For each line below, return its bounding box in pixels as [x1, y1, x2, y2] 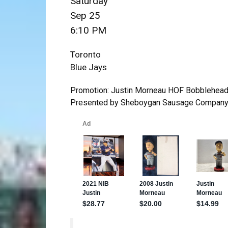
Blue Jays [70, 62, 107, 72]
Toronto [70, 49, 101, 60]
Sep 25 [70, 10, 100, 21]
